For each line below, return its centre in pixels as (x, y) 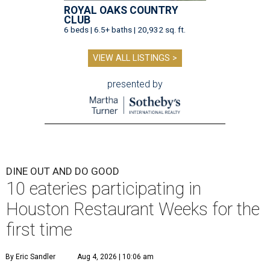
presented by (135, 84)
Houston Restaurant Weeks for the (133, 209)
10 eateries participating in (104, 189)
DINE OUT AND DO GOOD (63, 171)
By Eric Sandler (30, 257)
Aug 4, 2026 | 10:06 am (115, 257)
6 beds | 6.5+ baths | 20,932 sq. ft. (125, 30)
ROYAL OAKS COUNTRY (121, 11)
